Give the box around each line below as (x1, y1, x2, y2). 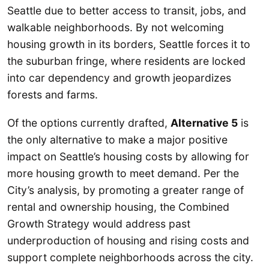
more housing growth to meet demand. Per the (7, 167, 239, 180)
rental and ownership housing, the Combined (7, 201, 229, 214)
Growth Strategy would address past (7, 217, 190, 231)
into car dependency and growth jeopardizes (7, 71, 231, 84)
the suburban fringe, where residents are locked (7, 54, 246, 67)
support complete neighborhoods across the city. (7, 251, 253, 264)
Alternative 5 (171, 116, 238, 130)
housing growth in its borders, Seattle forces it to (7, 37, 250, 50)
